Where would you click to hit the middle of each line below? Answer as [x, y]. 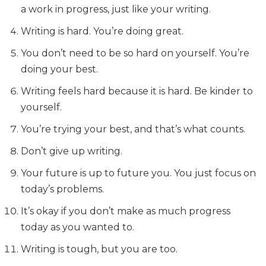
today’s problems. [62, 189]
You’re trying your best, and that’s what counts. [133, 129]
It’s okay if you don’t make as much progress [126, 211]
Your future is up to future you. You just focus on [138, 173]
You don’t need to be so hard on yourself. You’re [135, 53]
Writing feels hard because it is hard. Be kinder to [137, 91]
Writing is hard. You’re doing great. [102, 31]
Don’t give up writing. [72, 151]
